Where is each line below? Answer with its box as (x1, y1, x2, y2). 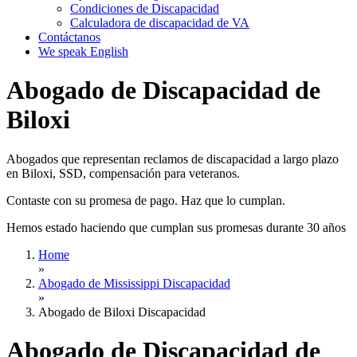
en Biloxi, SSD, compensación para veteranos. (6, 166, 240, 180)
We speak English (38, 45, 128, 58)
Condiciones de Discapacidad (70, 2, 219, 15)
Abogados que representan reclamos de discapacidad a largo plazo (6, 151, 339, 166)
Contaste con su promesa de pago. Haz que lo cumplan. (6, 193, 285, 207)
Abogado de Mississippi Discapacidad (38, 276, 230, 290)
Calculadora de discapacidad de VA (70, 16, 249, 29)
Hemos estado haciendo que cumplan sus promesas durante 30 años (6, 220, 346, 234)
